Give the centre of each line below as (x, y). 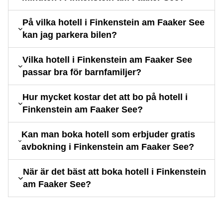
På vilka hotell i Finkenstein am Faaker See (113, 23)
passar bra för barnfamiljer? (82, 72)
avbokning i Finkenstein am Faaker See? (108, 147)
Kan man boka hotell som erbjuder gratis (109, 135)
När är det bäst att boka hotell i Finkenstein (114, 172)
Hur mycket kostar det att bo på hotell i (105, 97)
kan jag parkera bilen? (69, 35)
